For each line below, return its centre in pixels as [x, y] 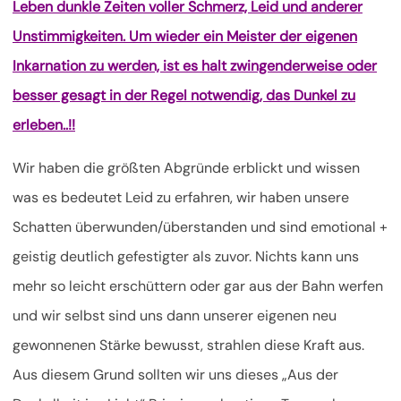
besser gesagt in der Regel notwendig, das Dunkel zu [184, 96]
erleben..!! [44, 125]
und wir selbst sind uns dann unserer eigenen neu [175, 316]
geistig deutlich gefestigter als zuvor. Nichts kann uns [186, 257]
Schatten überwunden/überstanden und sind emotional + [200, 227]
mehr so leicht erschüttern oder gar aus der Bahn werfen [198, 286]
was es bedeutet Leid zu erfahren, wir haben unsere [181, 198]
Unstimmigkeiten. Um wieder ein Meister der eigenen [185, 37]
